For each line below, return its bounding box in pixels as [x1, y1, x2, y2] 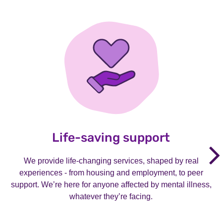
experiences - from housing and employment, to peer [19, 168, 203, 177]
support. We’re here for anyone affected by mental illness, [10, 180, 212, 189]
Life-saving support [52, 130, 170, 145]
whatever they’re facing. [69, 192, 153, 201]
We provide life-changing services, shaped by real [23, 157, 199, 166]
